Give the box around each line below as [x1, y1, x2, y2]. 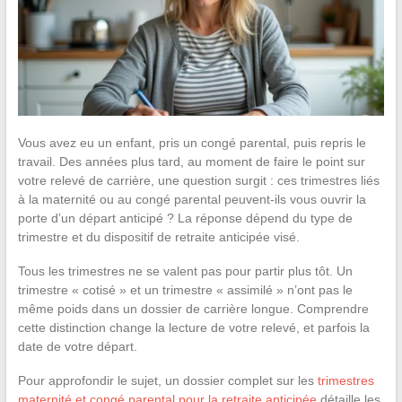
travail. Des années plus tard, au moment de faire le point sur [17, 153, 365, 169]
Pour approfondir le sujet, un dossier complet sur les [17, 372, 318, 388]
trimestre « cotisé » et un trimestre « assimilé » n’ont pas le [17, 282, 353, 297]
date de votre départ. [17, 338, 137, 354]
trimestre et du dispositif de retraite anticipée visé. [17, 229, 300, 244]
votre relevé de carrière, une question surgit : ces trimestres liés [17, 172, 380, 188]
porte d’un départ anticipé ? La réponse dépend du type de [17, 210, 353, 225]
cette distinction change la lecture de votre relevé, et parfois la [17, 319, 370, 335]
